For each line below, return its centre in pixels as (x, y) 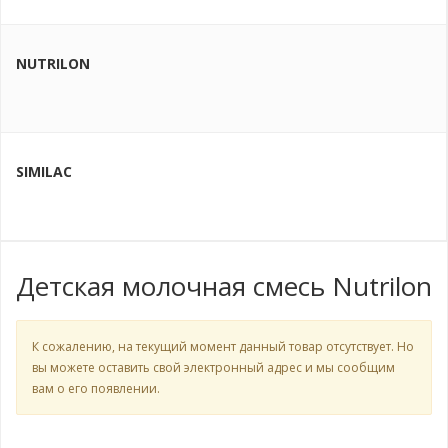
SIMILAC (44, 171)
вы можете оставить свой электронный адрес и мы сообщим (213, 367)
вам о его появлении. (96, 388)
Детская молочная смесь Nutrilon (224, 285)
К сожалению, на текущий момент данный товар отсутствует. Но (223, 346)
